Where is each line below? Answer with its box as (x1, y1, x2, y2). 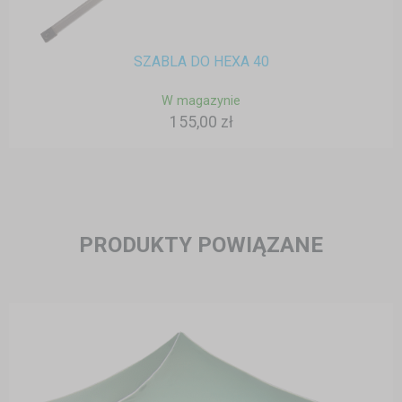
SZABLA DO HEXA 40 (133, 53, 269, 71)
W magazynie (162, 93, 240, 109)
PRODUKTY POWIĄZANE (79, 232, 323, 258)
